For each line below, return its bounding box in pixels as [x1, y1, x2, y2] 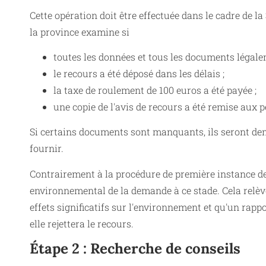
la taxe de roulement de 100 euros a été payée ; [53, 83, 256, 96]
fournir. [30, 142, 64, 155]
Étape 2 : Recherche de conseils [30, 239, 240, 258]
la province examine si [30, 25, 129, 38]
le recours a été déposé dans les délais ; [53, 66, 224, 80]
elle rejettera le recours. [30, 217, 134, 230]
